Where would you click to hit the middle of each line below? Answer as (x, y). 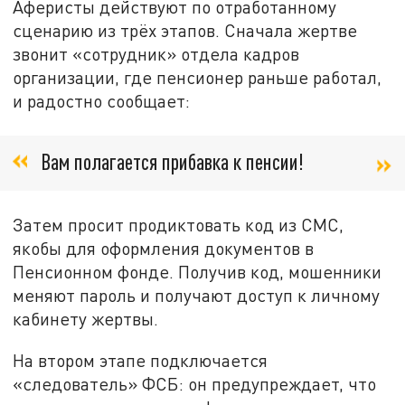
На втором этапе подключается (141, 361)
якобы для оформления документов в (164, 249)
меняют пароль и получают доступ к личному (197, 296)
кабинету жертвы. (86, 319)
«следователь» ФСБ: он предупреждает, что (195, 384)
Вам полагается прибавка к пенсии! (172, 162)
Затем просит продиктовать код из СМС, (179, 225)
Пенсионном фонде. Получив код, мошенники (198, 272)
